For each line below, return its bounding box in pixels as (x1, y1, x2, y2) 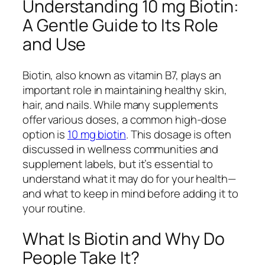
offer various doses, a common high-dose (22, 111, 227, 127)
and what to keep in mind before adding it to (22, 185, 238, 201)
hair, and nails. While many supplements (22, 96, 219, 112)
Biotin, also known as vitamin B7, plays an (22, 67, 221, 83)
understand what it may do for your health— (22, 170, 236, 186)
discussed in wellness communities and (22, 141, 219, 157)
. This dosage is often (125, 126, 231, 142)
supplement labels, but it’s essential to (22, 156, 213, 172)
